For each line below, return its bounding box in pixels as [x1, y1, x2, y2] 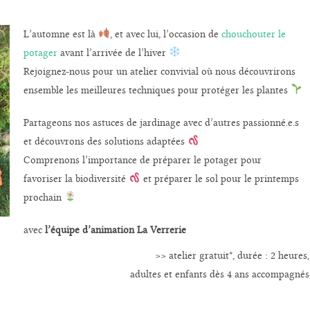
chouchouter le [221, 28, 286, 40]
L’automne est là [23, 28, 98, 40]
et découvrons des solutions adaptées [23, 135, 188, 147]
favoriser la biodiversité [23, 172, 129, 185]
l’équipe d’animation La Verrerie [44, 224, 186, 236]
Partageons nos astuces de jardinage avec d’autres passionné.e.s [23, 116, 299, 129]
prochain [23, 191, 64, 203]
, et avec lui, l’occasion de [109, 28, 221, 40]
